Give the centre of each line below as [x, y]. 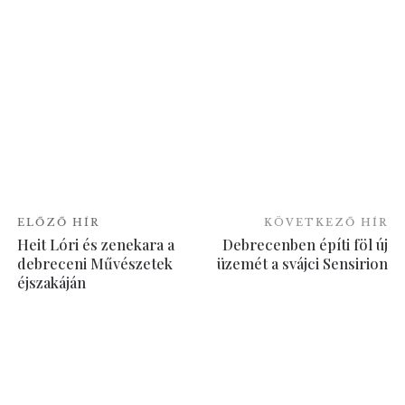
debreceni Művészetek [95, 263]
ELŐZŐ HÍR [59, 222]
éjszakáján [52, 282]
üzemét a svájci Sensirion [302, 263]
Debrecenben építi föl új [305, 244]
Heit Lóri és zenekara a [96, 244]
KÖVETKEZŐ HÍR [325, 222]
